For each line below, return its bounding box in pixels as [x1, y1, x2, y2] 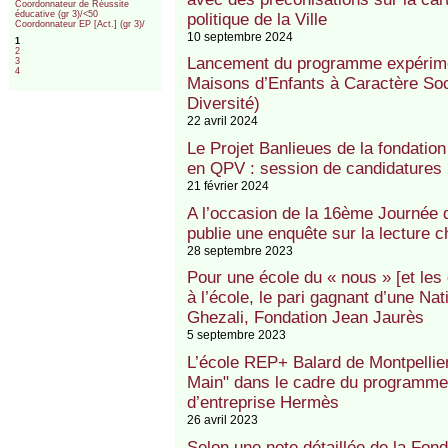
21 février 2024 [186, 179, 269, 192]
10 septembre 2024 [186, 29, 293, 43]
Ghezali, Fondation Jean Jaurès [186, 308, 424, 328]
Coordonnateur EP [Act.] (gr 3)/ [15, 19, 146, 30]
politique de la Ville [186, 9, 327, 29]
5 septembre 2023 [186, 328, 286, 342]
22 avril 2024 [186, 114, 258, 128]
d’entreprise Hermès [186, 392, 339, 412]
